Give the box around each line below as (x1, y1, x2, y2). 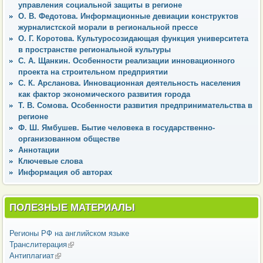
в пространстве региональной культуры (18, 45, 171, 54)
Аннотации (18, 145, 59, 154)
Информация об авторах (18, 167, 112, 177)
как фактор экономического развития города (18, 89, 190, 99)
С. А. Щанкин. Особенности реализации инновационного (18, 56, 235, 65)
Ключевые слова (18, 156, 83, 166)
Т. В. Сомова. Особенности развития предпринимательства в (18, 100, 252, 110)
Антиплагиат (9, 251, 54, 260)
